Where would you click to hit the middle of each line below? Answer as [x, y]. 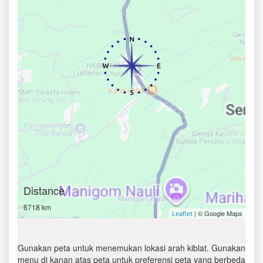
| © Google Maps [218, 213]
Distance [44, 190]
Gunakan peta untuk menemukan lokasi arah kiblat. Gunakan [131, 248]
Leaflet [182, 213]
